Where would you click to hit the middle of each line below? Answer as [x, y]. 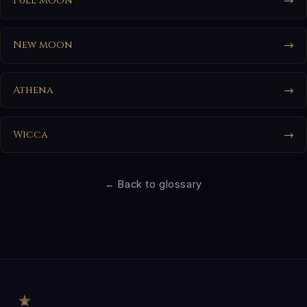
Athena [33, 90]
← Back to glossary [153, 184]
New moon [42, 45]
